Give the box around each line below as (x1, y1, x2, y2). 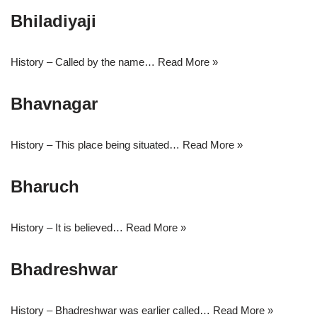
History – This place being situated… (11, 139, 183, 151)
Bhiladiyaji (11, 11, 96, 30)
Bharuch (11, 177, 79, 196)
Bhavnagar (11, 94, 98, 113)
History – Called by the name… (11, 56, 158, 68)
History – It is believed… (11, 221, 126, 234)
